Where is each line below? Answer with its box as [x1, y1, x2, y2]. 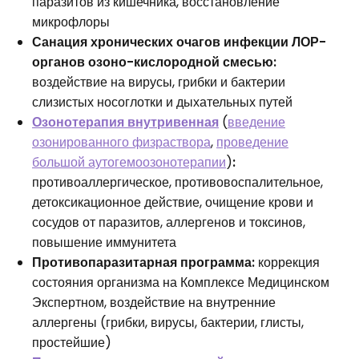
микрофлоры [32, 13, 110, 32]
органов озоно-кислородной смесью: [32, 53, 276, 72]
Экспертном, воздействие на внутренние [32, 293, 276, 313]
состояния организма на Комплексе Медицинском [32, 273, 329, 292]
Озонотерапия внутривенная [32, 113, 219, 132]
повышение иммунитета [32, 233, 176, 252]
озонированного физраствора [32, 133, 211, 152]
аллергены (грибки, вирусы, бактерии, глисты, [32, 313, 304, 333]
